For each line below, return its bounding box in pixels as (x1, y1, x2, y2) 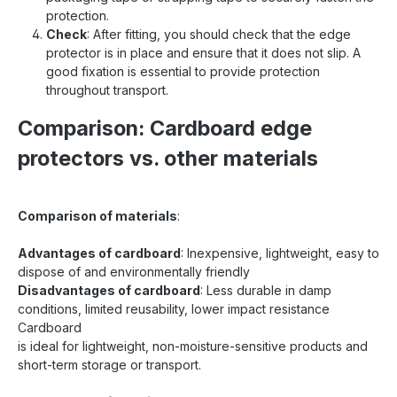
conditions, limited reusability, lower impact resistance (18, 300, 330, 316)
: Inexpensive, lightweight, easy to (181, 245, 379, 261)
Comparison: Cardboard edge (18, 114, 312, 141)
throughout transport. (46, 82, 168, 97)
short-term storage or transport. (18, 356, 201, 372)
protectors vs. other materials (18, 144, 318, 171)
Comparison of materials (18, 207, 177, 223)
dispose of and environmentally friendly (18, 263, 250, 279)
